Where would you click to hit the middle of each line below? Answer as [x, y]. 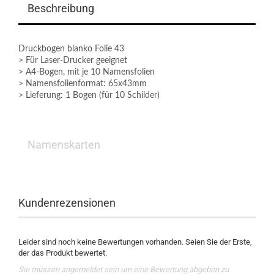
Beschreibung [61, 8]
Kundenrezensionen [67, 203]
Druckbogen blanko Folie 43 [71, 49]
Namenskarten [64, 145]
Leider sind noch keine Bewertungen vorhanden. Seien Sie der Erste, [135, 242]
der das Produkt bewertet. [63, 253]
